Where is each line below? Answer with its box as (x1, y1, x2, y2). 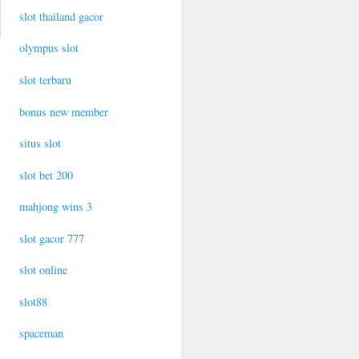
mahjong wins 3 (19, 199, 93, 215)
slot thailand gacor (19, 8, 104, 24)
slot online (19, 262, 68, 278)
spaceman (19, 325, 64, 341)
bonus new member (19, 103, 109, 119)
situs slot (19, 135, 62, 151)
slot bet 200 (19, 167, 74, 183)
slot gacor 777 (19, 230, 85, 246)
